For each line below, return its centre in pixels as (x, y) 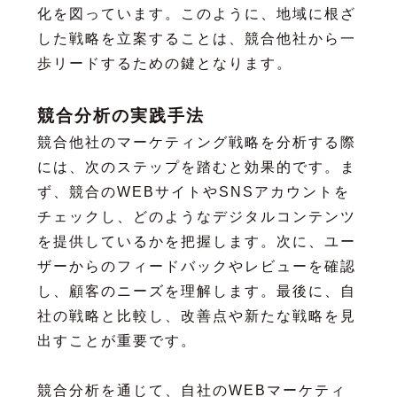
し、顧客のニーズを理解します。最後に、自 (196, 291)
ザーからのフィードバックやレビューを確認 (196, 266)
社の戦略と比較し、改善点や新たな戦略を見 (196, 315)
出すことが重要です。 (117, 340)
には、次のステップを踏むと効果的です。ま (196, 167)
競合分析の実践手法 (121, 115)
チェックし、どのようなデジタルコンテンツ (196, 216)
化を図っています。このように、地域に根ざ (196, 13)
